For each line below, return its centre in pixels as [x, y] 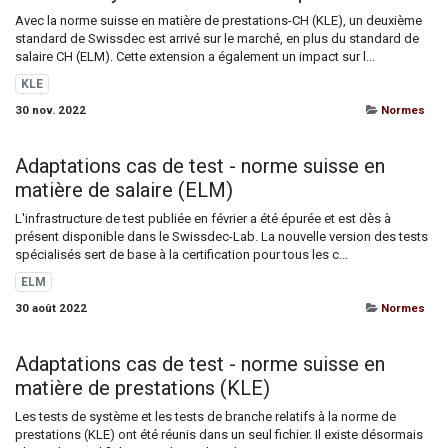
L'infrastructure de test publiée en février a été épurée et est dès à [203, 218]
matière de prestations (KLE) [142, 388]
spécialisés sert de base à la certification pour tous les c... [181, 254]
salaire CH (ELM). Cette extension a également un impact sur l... [195, 56]
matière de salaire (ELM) [124, 190]
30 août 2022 [51, 308]
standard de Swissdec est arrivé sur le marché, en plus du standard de [217, 38]
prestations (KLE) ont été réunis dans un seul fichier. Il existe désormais [219, 434]
